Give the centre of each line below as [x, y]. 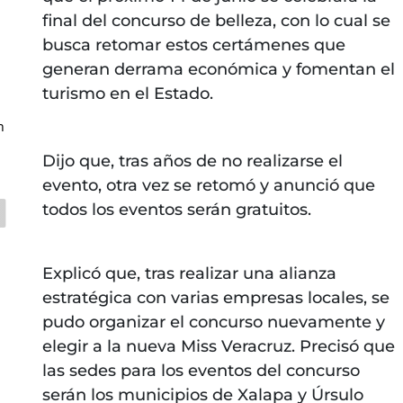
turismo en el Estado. [127, 93]
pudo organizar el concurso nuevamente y [213, 322]
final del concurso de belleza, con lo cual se [216, 20]
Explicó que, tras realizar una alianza [189, 273]
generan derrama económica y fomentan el [218, 69]
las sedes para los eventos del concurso [201, 370]
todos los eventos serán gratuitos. [176, 209]
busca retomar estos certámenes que [193, 45]
